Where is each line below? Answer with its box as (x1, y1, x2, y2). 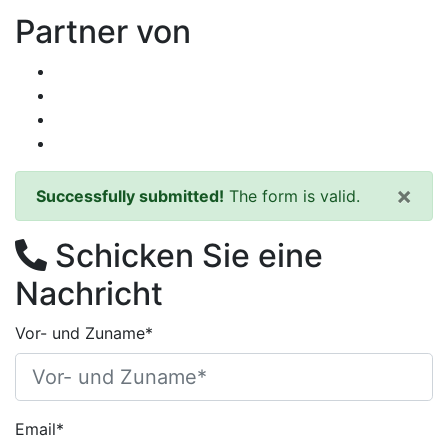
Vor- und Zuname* (15, 322, 153, 343)
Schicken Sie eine (47, 235, 323, 275)
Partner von (15, 11, 191, 51)
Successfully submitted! (36, 185, 224, 206)
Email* (15, 418, 64, 439)
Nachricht (15, 273, 163, 313)
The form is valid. (224, 185, 360, 206)
